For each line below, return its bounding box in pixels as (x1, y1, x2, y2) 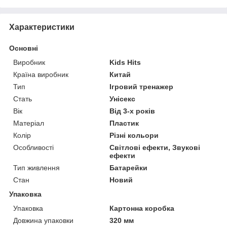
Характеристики (9, 22, 74, 31)
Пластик (109, 119, 139, 127)
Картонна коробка (109, 204, 175, 212)
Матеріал (13, 119, 44, 127)
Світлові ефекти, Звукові (109, 143, 201, 152)
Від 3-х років (109, 106, 156, 115)
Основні (9, 44, 38, 52)
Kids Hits (109, 58, 141, 66)
